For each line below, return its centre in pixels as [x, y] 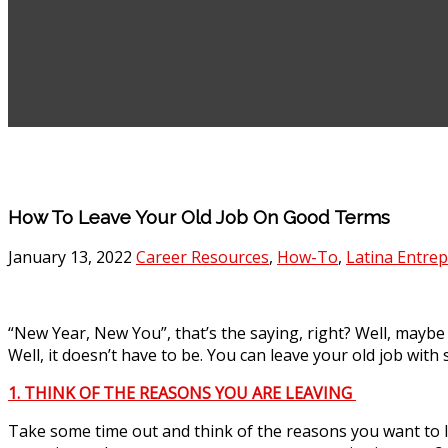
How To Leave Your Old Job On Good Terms [199, 216]
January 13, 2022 [72, 257]
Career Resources [202, 257]
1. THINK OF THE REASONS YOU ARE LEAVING [182, 393]
